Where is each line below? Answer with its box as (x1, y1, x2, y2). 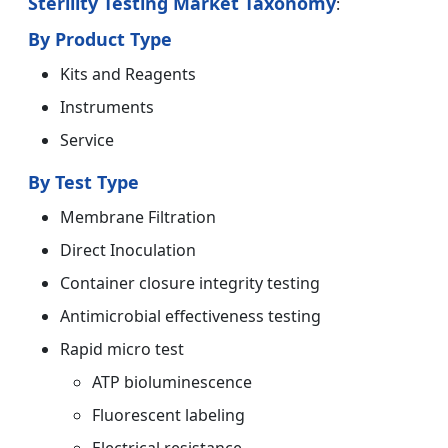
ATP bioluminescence (92, 370, 252, 393)
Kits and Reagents (60, 62, 196, 85)
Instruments (60, 95, 154, 118)
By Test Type (28, 169, 139, 194)
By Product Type (28, 26, 172, 51)
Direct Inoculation (60, 238, 196, 261)
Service (60, 128, 114, 151)
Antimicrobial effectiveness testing (60, 304, 321, 327)
